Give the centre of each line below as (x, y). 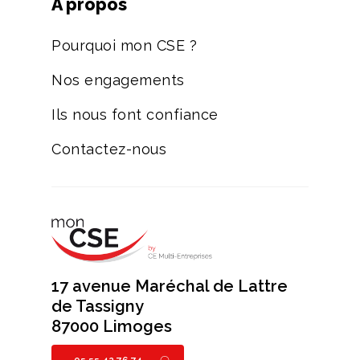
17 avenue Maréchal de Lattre (170, 286)
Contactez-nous (109, 149)
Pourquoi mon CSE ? (125, 46)
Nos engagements (118, 80)
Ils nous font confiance (135, 115)
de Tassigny (98, 307)
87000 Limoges (112, 327)
